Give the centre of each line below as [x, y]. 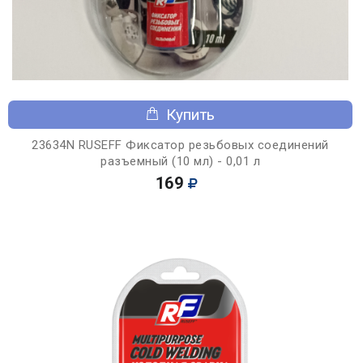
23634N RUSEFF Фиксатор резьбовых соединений [180, 145]
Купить [190, 114]
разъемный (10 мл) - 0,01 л [180, 161]
